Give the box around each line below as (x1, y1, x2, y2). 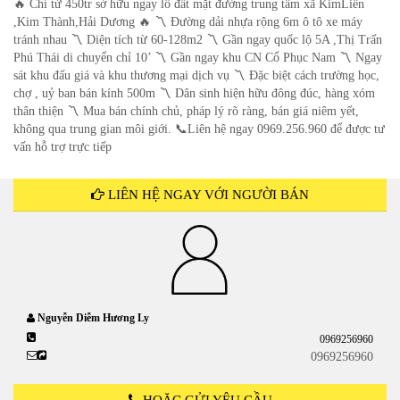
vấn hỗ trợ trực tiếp (13, 140, 112, 154)
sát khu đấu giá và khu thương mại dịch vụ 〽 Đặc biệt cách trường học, (13, 69, 379, 82)
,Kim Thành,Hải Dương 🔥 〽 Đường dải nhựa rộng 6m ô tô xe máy (13, 15, 362, 29)
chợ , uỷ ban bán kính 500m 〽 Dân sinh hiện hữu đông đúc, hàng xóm (13, 87, 375, 100)
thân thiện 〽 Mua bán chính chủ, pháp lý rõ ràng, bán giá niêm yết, (13, 104, 359, 118)
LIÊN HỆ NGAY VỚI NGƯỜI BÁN (104, 187, 309, 202)
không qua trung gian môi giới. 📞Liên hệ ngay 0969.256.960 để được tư (13, 122, 385, 136)
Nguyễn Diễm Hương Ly (35, 312, 149, 323)
